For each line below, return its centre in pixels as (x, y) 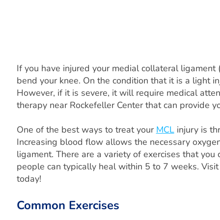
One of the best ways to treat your (86, 130)
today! (29, 179)
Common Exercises (68, 205)
